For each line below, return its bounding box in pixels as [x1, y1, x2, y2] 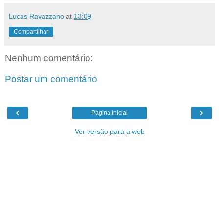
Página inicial [91, 109, 128, 116]
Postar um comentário [5, 74, 97, 85]
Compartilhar [14, 28, 48, 35]
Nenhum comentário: [5, 52, 93, 63]
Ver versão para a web [74, 127, 145, 135]
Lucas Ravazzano [9, 12, 64, 20]
